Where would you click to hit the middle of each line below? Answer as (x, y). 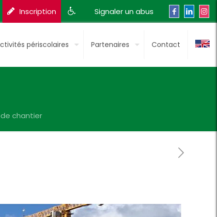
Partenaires (110, 45)
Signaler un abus (124, 11)
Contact (166, 45)
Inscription (38, 11)
